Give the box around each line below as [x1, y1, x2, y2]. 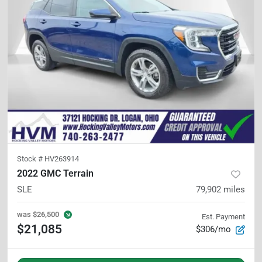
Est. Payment [202, 212, 245, 221]
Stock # [17, 154, 44, 163]
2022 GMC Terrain [17, 168, 94, 179]
